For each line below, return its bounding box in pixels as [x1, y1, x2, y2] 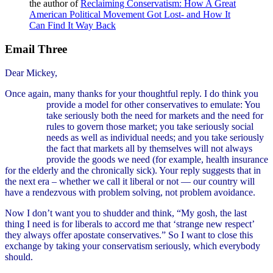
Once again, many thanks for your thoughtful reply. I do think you [5, 88, 258, 99]
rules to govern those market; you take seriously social [46, 121, 253, 132]
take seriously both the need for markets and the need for [46, 110, 263, 121]
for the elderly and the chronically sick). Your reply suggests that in [5, 165, 261, 175]
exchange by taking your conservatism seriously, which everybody [5, 240, 260, 251]
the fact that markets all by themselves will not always [46, 143, 252, 154]
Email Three [5, 42, 67, 55]
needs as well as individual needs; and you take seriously [46, 132, 264, 143]
